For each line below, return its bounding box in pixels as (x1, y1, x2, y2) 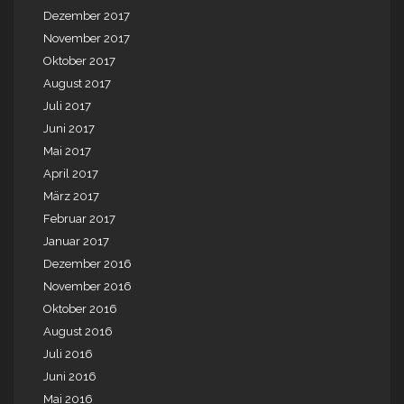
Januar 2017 (43, 234, 109, 249)
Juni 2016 (43, 370, 96, 384)
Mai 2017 (43, 144, 91, 159)
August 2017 (43, 77, 111, 91)
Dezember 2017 (43, 9, 130, 23)
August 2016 (43, 325, 113, 339)
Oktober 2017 (43, 54, 115, 69)
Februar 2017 (43, 212, 115, 226)
